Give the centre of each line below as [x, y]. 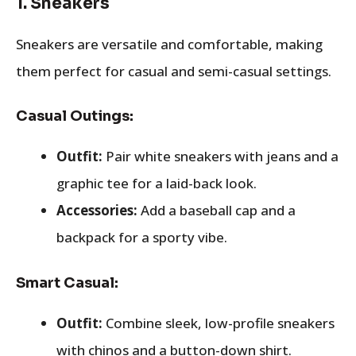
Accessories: [97, 210]
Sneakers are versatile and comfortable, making [169, 44]
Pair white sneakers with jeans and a [221, 156]
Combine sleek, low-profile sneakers [219, 323]
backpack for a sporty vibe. [142, 237]
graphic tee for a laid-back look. [157, 183]
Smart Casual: [67, 282]
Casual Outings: [75, 116]
